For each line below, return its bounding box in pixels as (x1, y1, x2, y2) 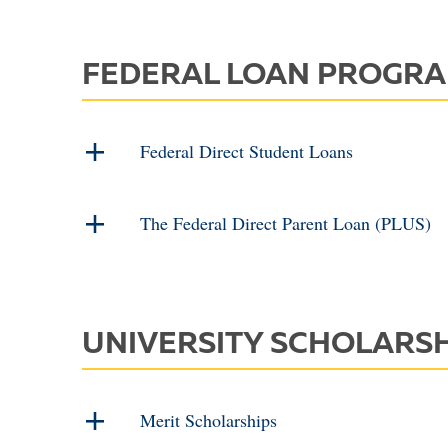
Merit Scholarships (140, 408, 277, 432)
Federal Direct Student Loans (140, 139, 353, 163)
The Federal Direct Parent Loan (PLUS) (140, 211, 431, 235)
